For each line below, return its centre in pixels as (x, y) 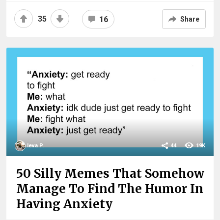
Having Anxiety (65, 204)
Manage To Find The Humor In (110, 189)
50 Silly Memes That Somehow (110, 174)
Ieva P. (36, 146)
